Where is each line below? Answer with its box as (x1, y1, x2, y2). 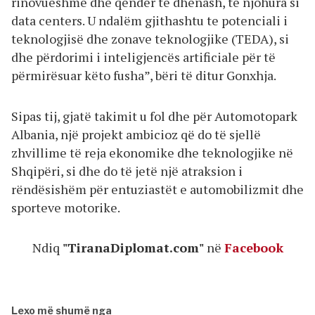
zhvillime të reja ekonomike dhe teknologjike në (11, 143, 293, 161)
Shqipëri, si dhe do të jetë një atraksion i (11, 162, 243, 179)
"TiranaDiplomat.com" (62, 239, 207, 257)
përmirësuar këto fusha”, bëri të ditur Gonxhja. (11, 67, 276, 84)
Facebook (224, 239, 283, 257)
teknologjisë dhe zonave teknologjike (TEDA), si (11, 30, 289, 48)
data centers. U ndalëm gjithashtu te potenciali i (11, 12, 288, 30)
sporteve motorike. (11, 198, 120, 216)
